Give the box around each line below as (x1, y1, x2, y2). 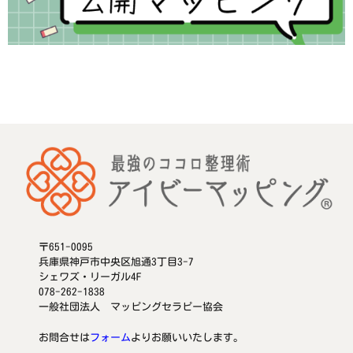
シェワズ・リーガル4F (39, 272, 142, 283)
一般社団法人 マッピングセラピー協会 (39, 302, 223, 313)
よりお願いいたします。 (131, 333, 243, 344)
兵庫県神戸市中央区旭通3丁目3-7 (39, 257, 194, 268)
